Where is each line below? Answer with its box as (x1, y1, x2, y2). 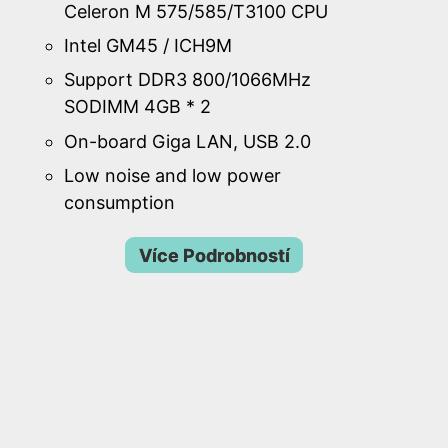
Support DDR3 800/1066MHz (64, 69, 311, 91)
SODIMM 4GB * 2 (64, 96, 211, 118)
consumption (64, 191, 175, 213)
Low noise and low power (64, 164, 281, 186)
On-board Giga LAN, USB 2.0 (64, 130, 311, 152)
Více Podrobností (138, 244, 290, 266)
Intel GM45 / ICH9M (64, 35, 232, 57)
